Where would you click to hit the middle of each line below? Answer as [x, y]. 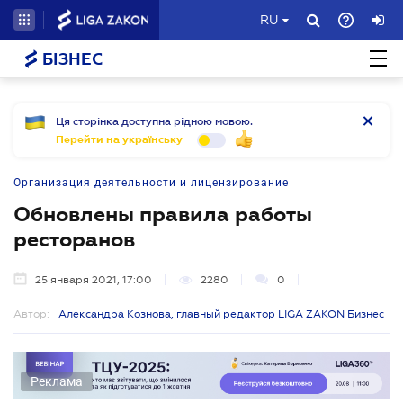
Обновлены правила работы [163, 214]
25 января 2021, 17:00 [94, 280]
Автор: [31, 314]
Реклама [57, 381]
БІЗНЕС [70, 59]
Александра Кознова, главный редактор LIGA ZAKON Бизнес [221, 314]
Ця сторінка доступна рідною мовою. [154, 121]
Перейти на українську [119, 139]
